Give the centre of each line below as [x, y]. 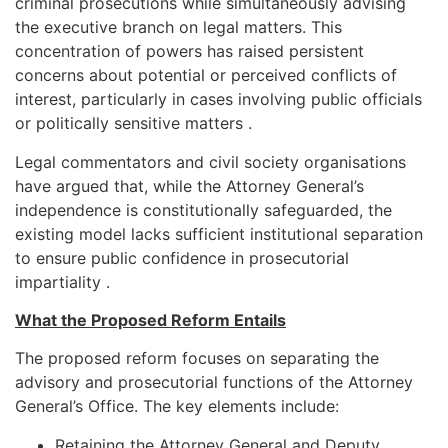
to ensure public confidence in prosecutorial [182, 257]
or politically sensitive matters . [133, 123]
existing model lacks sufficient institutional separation [219, 233]
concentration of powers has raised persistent [189, 51]
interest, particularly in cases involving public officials [218, 99]
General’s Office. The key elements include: [177, 406]
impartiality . [62, 281]
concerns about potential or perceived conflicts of [206, 75]
